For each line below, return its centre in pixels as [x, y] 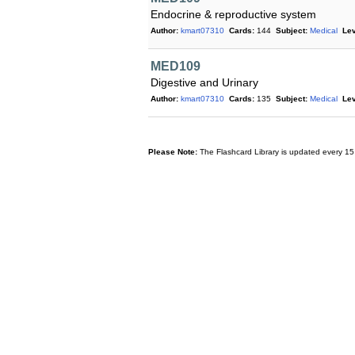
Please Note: [173, 152]
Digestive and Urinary [204, 82]
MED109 [176, 66]
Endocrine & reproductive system [233, 14]
